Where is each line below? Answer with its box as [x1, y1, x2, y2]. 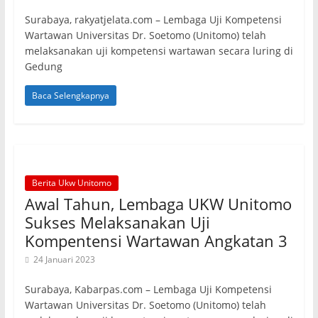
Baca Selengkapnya [31, 89, 109, 102]
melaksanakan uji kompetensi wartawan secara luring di [24, 44, 293, 57]
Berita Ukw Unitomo [31, 177, 111, 189]
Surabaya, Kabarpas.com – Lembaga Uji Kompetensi [24, 283, 272, 296]
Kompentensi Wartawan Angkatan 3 [24, 230, 287, 251]
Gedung [24, 60, 62, 73]
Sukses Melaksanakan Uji [24, 212, 210, 233]
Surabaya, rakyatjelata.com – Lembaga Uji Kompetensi [24, 13, 282, 26]
